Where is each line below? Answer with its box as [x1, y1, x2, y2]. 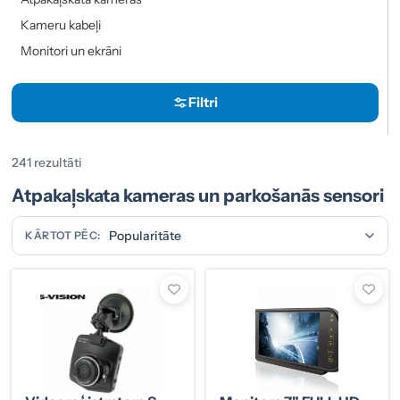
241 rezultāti [12, 154, 83, 171]
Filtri [188, 94, 218, 112]
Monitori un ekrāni [21, 42, 122, 59]
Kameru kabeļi [21, 16, 102, 33]
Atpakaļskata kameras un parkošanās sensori [12, 184, 385, 206]
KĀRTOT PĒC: [25, 228, 101, 242]
